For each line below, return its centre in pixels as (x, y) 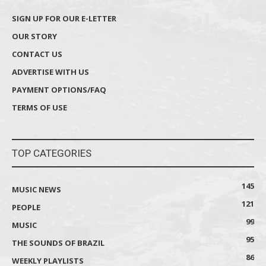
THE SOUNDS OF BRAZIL (58, 243)
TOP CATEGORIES (52, 153)
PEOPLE (26, 208)
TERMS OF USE (39, 108)
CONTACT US (37, 54)
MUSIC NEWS (37, 190)
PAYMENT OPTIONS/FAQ (59, 90)
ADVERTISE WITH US (50, 72)
